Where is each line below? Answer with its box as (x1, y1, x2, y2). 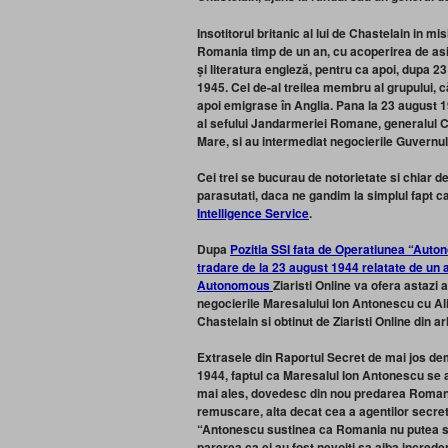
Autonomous (197, 276, 273, 294)
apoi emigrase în (197, 96, 294, 114)
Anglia (294, 96, 330, 114)
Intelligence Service (197, 204, 309, 222)
